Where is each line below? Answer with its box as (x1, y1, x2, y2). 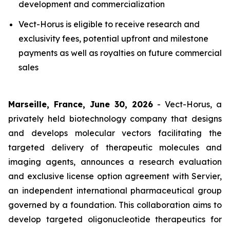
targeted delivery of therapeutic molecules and (8, 142, 222, 152)
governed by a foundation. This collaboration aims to (8, 200, 222, 210)
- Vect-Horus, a (153, 99, 222, 109)
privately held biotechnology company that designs (8, 113, 222, 124)
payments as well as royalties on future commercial (18, 48, 222, 58)
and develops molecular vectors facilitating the (8, 128, 222, 138)
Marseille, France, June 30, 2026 (8, 99, 153, 109)
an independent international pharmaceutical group (8, 185, 222, 196)
